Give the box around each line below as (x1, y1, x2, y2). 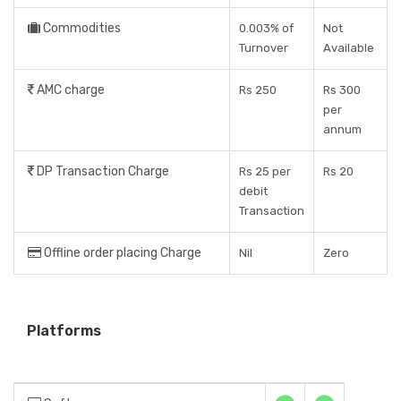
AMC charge (34, 82, 105, 98)
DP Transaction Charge (34, 164, 169, 179)
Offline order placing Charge (41, 245, 201, 260)
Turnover (239, 41, 288, 55)
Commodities (40, 21, 121, 36)
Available (323, 41, 374, 55)
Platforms (27, 322, 101, 339)
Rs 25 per (239, 165, 291, 178)
